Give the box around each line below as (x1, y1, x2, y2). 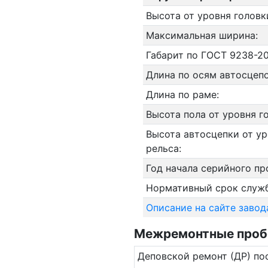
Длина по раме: (145, 89, 219, 100)
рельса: (145, 142, 181, 154)
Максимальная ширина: (145, 29, 258, 41)
